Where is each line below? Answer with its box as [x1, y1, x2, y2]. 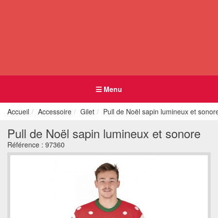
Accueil [7, 107, 29, 116]
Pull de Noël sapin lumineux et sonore [7, 125, 200, 142]
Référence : [7, 140, 45, 149]
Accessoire [38, 107, 72, 116]
